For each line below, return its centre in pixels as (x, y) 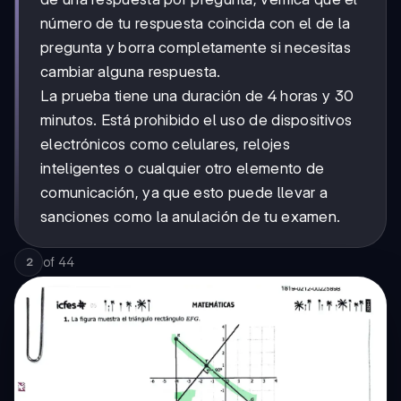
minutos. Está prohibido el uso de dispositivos (196, 119)
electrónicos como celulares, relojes (165, 144)
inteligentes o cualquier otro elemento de (183, 168)
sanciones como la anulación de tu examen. (191, 216)
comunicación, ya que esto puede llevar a (184, 192)
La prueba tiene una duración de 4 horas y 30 (197, 95)
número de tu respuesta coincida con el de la (196, 23)
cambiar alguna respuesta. (131, 71)
